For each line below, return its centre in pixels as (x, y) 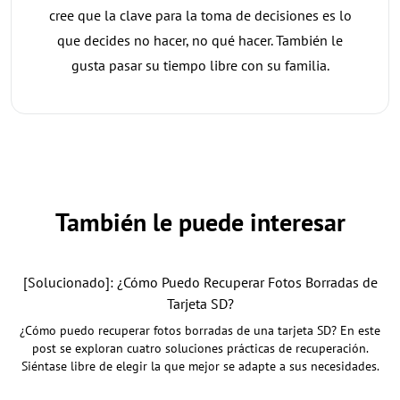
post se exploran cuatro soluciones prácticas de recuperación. (200, 348)
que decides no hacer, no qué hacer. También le (200, 40)
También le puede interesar (200, 221)
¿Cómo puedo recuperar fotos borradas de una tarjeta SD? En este (200, 330)
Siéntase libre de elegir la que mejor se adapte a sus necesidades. (200, 366)
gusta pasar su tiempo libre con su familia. (200, 65)
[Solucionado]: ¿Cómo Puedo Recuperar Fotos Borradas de (200, 282)
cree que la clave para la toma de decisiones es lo (200, 15)
